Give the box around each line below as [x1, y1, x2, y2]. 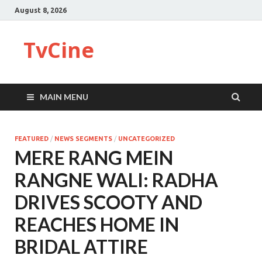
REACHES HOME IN [15, 213, 179, 236]
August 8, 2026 [15, 6, 67, 14]
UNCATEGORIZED [118, 135, 175, 142]
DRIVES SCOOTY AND [15, 191, 202, 213]
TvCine [23, 36, 94, 64]
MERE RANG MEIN [15, 146, 173, 169]
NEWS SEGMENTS [54, 135, 112, 142]
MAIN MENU [40, 92, 88, 102]
